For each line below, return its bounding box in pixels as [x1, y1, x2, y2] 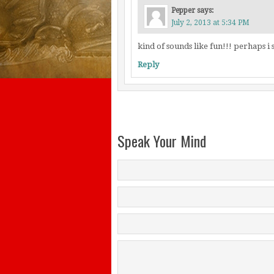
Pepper [171, 6, 195, 15]
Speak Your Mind [117, 130, 206, 152]
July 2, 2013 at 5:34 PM [171, 18, 250, 27]
